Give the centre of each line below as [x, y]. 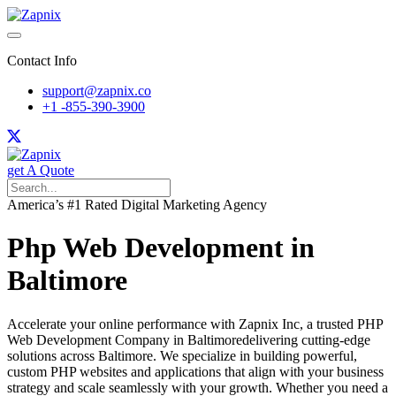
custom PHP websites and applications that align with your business [195, 371]
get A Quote [41, 170]
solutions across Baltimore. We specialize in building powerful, [182, 355]
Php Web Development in [161, 248]
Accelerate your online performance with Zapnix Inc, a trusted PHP [195, 324]
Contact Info [42, 61]
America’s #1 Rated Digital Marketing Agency [137, 205]
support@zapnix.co [97, 91]
